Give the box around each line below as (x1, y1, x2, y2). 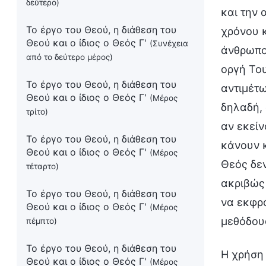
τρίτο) (26, 107, 48, 116)
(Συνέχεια (150, 39, 188, 48)
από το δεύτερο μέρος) (26, 52, 113, 62)
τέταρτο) (26, 161, 59, 171)
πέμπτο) (26, 216, 57, 226)
